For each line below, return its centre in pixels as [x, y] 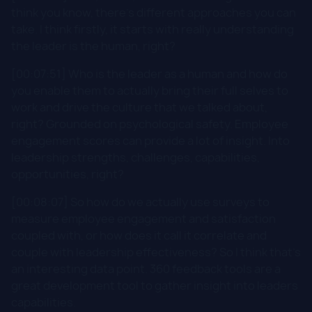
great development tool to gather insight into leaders [155, 285]
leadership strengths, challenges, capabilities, [135, 157]
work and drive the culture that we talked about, [139, 107]
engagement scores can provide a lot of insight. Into [150, 140]
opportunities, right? [68, 174]
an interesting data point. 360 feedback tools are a [146, 268]
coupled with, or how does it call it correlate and [139, 235]
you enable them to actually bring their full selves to [150, 90]
